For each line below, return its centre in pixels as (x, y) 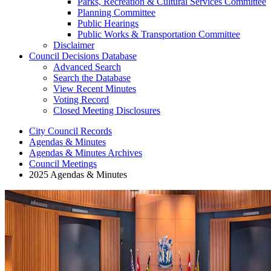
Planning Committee (116, 13)
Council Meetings (63, 164)
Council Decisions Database (83, 56)
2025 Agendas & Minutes (78, 175)
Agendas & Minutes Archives (86, 153)
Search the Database (92, 78)
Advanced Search (87, 67)
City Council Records (70, 131)
